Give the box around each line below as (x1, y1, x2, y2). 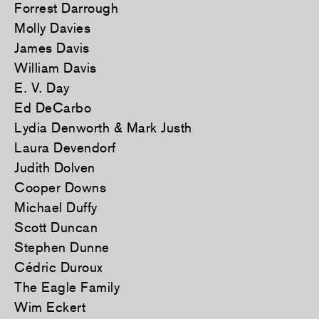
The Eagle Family (14, 279, 120, 296)
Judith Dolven (14, 159, 95, 176)
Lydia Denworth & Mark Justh (14, 120, 192, 136)
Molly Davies (14, 20, 90, 36)
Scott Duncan (14, 219, 98, 236)
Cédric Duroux (14, 259, 103, 276)
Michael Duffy (14, 199, 98, 216)
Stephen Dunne (14, 239, 110, 256)
